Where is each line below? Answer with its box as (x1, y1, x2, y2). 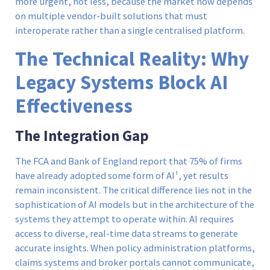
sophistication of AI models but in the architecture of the (15, 198, 254, 211)
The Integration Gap (15, 126, 149, 145)
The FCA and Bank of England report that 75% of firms (15, 154, 242, 168)
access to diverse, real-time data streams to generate (15, 227, 238, 240)
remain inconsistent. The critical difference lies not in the (15, 183, 252, 196)
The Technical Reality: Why (15, 46, 249, 71)
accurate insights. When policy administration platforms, (15, 241, 255, 254)
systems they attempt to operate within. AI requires (15, 212, 234, 225)
